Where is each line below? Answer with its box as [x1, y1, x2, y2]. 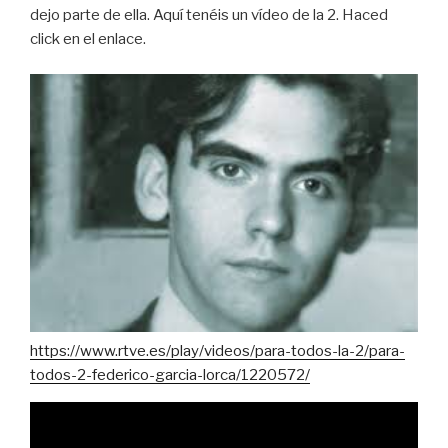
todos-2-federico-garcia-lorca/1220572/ [30, 366, 310, 385]
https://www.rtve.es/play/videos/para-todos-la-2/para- [30, 342, 405, 361]
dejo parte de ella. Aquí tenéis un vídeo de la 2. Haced [30, 6, 388, 24]
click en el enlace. [30, 30, 146, 48]
